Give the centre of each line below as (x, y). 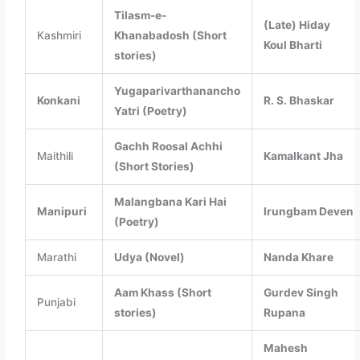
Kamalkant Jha (303, 156)
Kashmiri (59, 36)
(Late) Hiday (297, 25)
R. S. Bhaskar (299, 101)
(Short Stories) (154, 167)
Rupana (284, 313)
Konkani (58, 101)
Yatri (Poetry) (150, 111)
